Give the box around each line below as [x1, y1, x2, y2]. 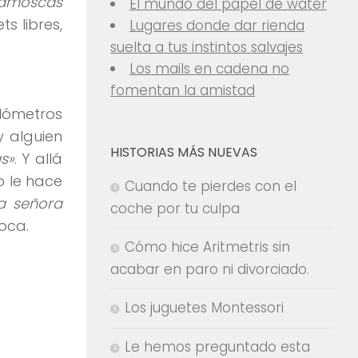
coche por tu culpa [110, 199, 240, 218]
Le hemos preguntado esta [125, 337, 310, 356]
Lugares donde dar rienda [129, 16, 304, 35]
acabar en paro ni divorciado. [110, 260, 309, 279]
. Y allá [14, 148, 63, 169]
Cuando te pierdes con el [125, 177, 296, 196]
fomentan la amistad [110, 81, 255, 100]
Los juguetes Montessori [125, 298, 284, 317]
